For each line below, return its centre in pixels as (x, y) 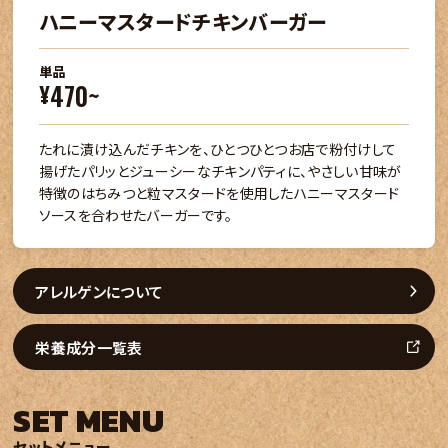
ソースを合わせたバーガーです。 (135, 215)
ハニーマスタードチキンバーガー (182, 22)
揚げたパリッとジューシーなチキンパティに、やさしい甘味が (220, 171)
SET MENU (88, 421)
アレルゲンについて (99, 291)
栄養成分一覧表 (89, 347)
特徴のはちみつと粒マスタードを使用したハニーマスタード (219, 193)
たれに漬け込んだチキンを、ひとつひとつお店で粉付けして (217, 149)
